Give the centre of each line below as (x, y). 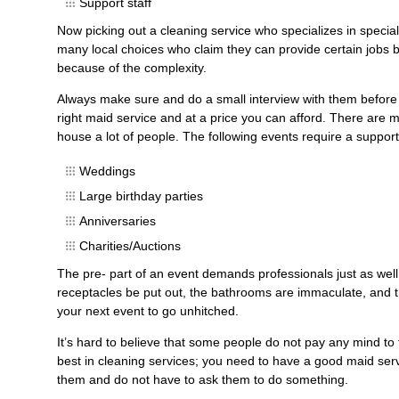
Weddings (107, 171)
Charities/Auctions (130, 246)
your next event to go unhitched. (148, 311)
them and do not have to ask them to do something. (203, 379)
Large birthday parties (141, 196)
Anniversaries (118, 221)
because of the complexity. (132, 68)
